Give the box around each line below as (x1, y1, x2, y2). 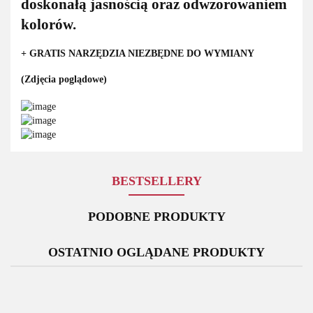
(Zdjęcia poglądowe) (21, 74, 107, 85)
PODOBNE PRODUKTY (87, 210, 226, 224)
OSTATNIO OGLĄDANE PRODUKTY (48, 245, 265, 260)
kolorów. (21, 15, 76, 33)
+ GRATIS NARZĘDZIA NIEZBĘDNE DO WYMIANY (21, 48, 254, 59)
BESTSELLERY (111, 174, 202, 189)
